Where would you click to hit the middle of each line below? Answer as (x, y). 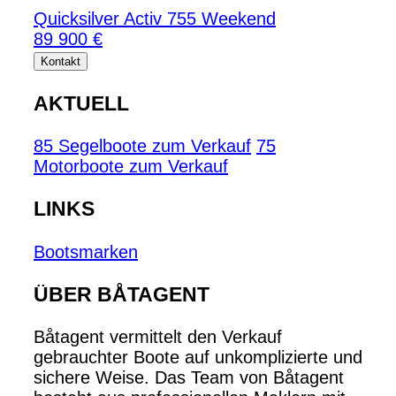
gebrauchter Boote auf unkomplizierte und (198, 358)
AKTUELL (81, 103)
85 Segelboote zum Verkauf (142, 145)
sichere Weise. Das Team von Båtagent (189, 378)
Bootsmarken (86, 251)
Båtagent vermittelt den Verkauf (158, 337)
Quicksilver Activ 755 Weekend (155, 19)
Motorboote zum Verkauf (131, 166)
